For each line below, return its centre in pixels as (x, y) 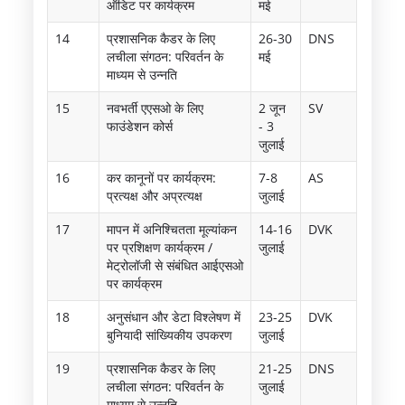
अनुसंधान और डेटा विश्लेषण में (174, 316)
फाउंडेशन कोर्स (140, 126)
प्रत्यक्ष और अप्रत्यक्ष (155, 195)
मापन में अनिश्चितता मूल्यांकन (172, 229)
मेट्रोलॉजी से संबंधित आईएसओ (175, 265)
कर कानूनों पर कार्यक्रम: (162, 177)
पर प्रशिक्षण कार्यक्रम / (160, 247)
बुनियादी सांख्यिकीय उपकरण (170, 334)
